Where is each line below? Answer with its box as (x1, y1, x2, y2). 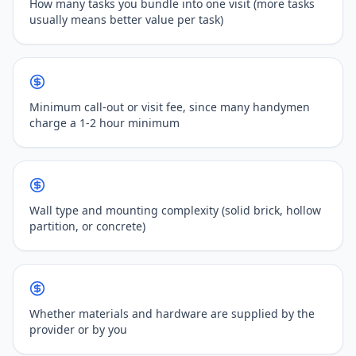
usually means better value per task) (29, 12, 223, 27)
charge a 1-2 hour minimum (29, 115, 180, 130)
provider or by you (29, 322, 127, 337)
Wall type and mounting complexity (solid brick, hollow (29, 203, 321, 218)
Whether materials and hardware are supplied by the (29, 306, 315, 321)
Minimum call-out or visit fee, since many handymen (29, 99, 310, 114)
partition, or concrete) (29, 219, 145, 234)
